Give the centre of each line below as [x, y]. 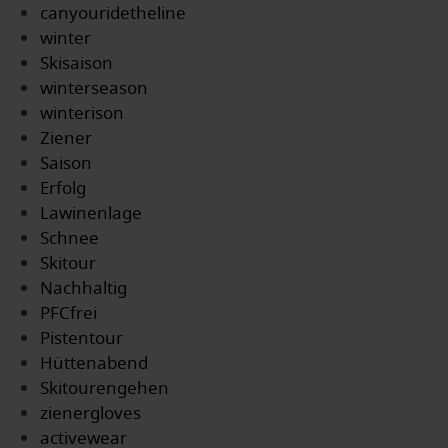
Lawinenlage [91, 213]
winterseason [94, 88]
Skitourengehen [104, 388]
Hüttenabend [94, 363]
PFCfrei [68, 313]
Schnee [69, 238]
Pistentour [81, 338]
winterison [82, 113]
